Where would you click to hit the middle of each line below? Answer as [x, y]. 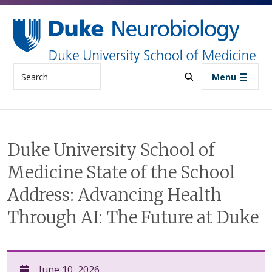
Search [28, 70]
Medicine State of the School [121, 173]
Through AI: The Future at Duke [133, 218]
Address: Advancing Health [114, 195]
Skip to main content [182, 9]
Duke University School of [111, 150]
